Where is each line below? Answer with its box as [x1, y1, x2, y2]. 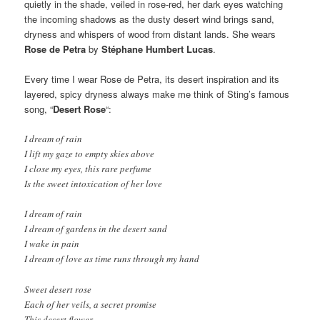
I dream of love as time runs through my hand [24, 252, 200, 266]
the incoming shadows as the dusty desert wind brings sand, [24, 12, 275, 26]
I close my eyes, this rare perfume [24, 162, 152, 176]
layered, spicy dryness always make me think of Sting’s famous [24, 87, 290, 101]
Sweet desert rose [24, 282, 92, 296]
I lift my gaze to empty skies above [24, 147, 155, 161]
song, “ [24, 102, 54, 116]
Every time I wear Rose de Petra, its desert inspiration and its [24, 72, 280, 86]
